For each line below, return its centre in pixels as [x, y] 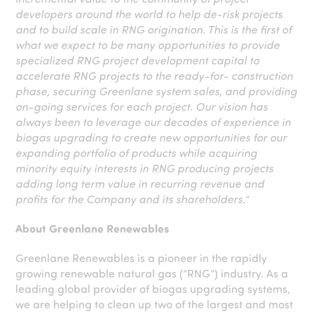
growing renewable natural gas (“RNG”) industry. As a [152, 273]
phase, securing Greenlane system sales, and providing [157, 91]
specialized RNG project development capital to [138, 60]
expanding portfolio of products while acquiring [137, 152]
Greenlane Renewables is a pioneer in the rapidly [142, 258]
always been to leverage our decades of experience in [153, 122]
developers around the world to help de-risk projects [149, 14]
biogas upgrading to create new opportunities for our [151, 137]
